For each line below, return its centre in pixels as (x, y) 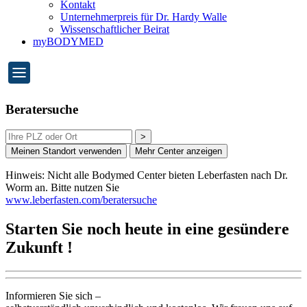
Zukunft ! (39, 248)
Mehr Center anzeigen (179, 151)
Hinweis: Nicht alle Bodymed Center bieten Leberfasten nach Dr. (147, 175)
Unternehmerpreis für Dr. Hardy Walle (144, 17)
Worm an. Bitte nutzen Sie (62, 188)
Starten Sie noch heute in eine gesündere (147, 229)
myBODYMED (68, 41)
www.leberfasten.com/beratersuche (81, 200)
